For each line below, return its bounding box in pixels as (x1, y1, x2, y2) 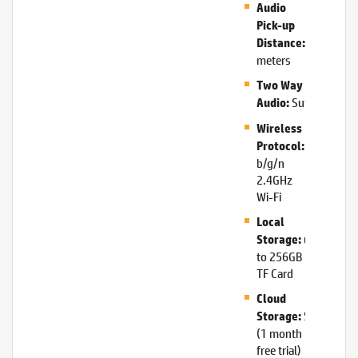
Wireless (256, 120, 302, 137)
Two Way (256, 77, 303, 93)
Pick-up (256, 17, 295, 34)
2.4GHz (256, 171, 292, 188)
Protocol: (256, 137, 304, 154)
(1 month (256, 324, 302, 341)
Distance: (256, 34, 305, 51)
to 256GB (256, 248, 302, 265)
